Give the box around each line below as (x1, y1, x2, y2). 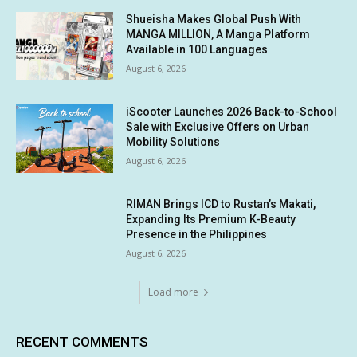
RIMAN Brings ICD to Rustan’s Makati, (126, 197, 316, 210)
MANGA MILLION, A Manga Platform (126, 28, 311, 41)
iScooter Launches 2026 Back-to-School (126, 104, 338, 118)
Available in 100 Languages (126, 43, 269, 57)
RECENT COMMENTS (16, 334, 148, 351)
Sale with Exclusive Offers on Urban (126, 120, 310, 133)
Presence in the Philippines (126, 227, 268, 241)
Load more (147, 285, 198, 300)
